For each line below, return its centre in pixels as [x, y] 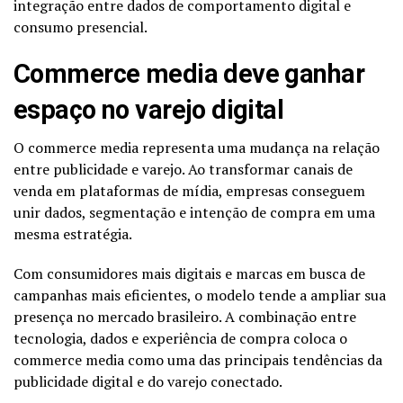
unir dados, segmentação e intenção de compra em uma [194, 212]
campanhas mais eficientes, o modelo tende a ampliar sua [200, 295]
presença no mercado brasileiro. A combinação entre [185, 316]
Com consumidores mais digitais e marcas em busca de [189, 273]
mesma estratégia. [73, 233]
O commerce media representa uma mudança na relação [197, 147]
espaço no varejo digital [149, 109]
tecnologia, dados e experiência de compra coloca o [180, 338]
